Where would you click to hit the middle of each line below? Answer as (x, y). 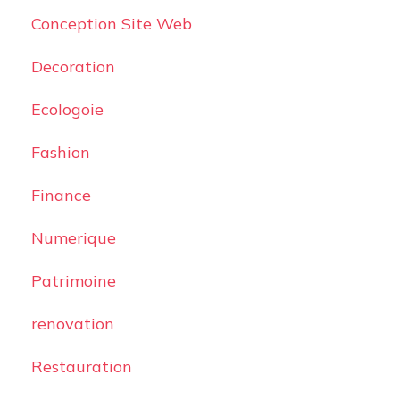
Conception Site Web (111, 24)
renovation (72, 324)
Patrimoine (73, 281)
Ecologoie (67, 109)
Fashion (60, 152)
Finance (61, 195)
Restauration (81, 367)
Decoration (73, 67)
